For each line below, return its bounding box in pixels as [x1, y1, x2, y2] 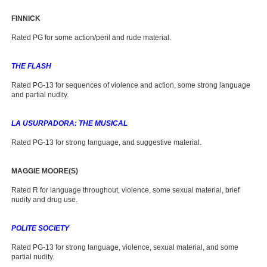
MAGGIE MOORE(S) [11, 167, 78, 175]
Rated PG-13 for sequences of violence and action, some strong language [11, 81, 250, 89]
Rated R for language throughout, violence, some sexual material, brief [11, 186, 240, 194]
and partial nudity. [11, 91, 69, 99]
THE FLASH [11, 62, 51, 70]
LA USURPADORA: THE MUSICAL [11, 119, 128, 128]
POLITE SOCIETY [11, 224, 69, 232]
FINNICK [11, 14, 41, 23]
